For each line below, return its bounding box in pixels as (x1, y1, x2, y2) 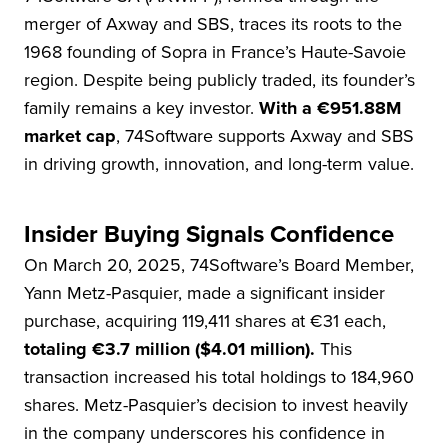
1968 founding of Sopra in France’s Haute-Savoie (24, 39, 406, 66)
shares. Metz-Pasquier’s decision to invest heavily (24, 392, 408, 419)
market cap (24, 123, 116, 150)
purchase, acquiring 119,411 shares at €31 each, (24, 308, 386, 335)
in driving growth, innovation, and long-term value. (24, 151, 414, 178)
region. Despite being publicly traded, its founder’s (24, 67, 415, 94)
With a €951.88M (254, 95, 401, 122)
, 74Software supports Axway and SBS (116, 123, 414, 150)
